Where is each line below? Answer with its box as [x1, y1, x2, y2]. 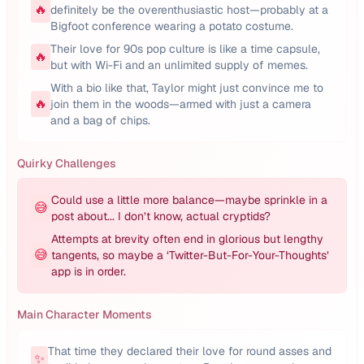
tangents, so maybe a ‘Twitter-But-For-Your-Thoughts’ [51, 248, 329, 262]
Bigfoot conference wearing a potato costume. [50, 19, 293, 33]
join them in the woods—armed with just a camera [50, 97, 311, 111]
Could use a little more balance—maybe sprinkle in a [51, 193, 327, 207]
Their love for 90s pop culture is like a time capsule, [50, 41, 320, 56]
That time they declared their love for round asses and [48, 344, 331, 358]
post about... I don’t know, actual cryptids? [51, 209, 271, 223]
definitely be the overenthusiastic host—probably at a [50, 2, 328, 17]
